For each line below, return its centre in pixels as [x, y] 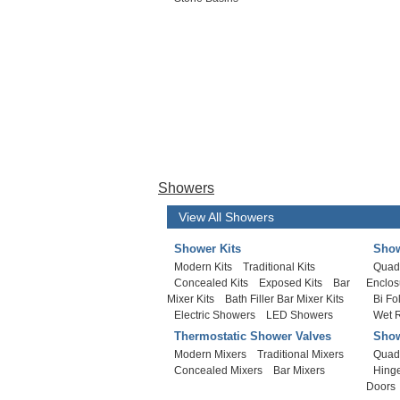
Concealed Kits [211, 283]
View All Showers [226, 217]
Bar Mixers [299, 371]
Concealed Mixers [218, 371]
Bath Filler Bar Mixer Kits [284, 299]
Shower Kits [208, 249]
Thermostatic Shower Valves [253, 336]
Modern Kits [203, 267]
